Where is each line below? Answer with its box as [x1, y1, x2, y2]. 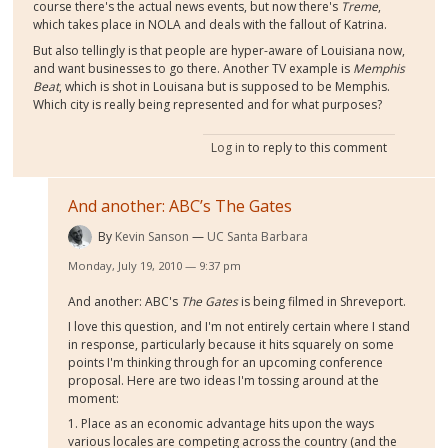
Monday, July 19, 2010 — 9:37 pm [68, 257, 242, 273]
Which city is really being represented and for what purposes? [33, 95, 383, 113]
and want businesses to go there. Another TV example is [33, 59, 354, 77]
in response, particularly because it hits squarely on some [68, 335, 395, 353]
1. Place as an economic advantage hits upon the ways [68, 414, 375, 432]
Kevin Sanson [115, 227, 190, 245]
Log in [210, 138, 245, 156]
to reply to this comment [244, 138, 387, 156]
